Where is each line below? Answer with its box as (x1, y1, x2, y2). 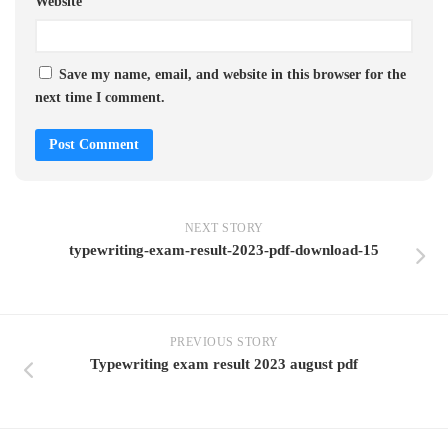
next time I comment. (35, 89, 165, 105)
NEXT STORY (184, 220, 264, 235)
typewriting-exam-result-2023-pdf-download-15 (69, 241, 379, 258)
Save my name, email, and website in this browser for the (59, 66, 406, 82)
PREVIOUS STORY (169, 334, 279, 349)
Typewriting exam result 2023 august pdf (90, 355, 358, 372)
